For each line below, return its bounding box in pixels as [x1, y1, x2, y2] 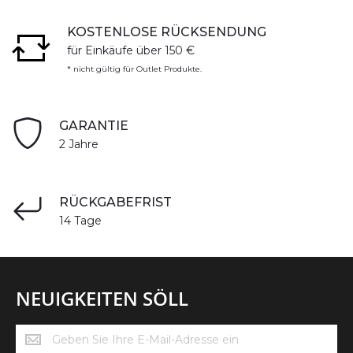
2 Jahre [59, 137, 98, 151]
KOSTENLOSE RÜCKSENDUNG [67, 24, 266, 39]
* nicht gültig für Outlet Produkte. [67, 64, 202, 74]
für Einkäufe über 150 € [67, 43, 195, 58]
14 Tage [59, 214, 102, 228]
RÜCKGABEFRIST [59, 195, 172, 210]
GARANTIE [59, 118, 128, 133]
